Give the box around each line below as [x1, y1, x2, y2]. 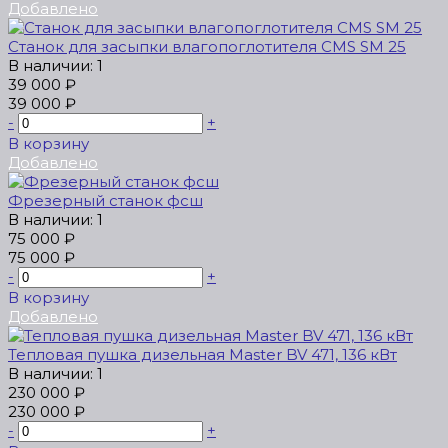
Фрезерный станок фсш [8, 191, 203, 211]
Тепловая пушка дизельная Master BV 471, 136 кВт [8, 345, 397, 365]
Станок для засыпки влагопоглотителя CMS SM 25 [8, 37, 406, 57]
